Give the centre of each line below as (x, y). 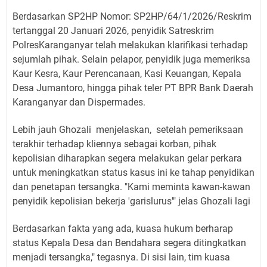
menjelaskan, (125, 129)
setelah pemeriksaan (200, 129)
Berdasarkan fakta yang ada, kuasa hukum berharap (123, 228)
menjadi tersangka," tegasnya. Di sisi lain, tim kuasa (121, 257)
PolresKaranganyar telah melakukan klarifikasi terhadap (130, 45)
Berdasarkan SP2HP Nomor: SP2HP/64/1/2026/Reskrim (132, 16)
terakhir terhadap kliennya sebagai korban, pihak (114, 144)
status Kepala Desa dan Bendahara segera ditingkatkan (129, 243)
